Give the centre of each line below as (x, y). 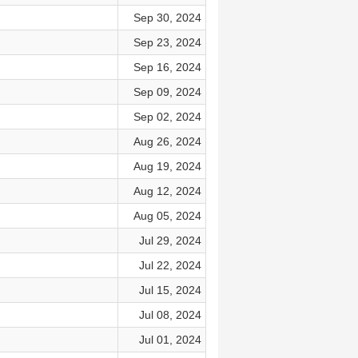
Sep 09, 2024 (167, 92)
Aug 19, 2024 (167, 166)
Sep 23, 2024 (167, 42)
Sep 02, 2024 (167, 117)
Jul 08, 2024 (170, 315)
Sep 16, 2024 (167, 67)
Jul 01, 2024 (170, 340)
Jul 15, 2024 (170, 290)
